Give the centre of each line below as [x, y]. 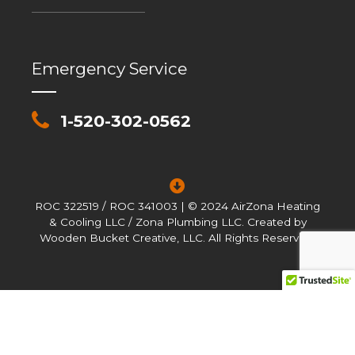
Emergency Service [109, 68]
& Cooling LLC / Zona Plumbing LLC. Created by [177, 222]
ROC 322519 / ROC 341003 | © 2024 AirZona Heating [177, 206]
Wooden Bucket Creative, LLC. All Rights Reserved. [177, 238]
